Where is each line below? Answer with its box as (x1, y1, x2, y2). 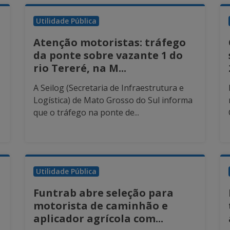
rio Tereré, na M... (33, 61, 126, 75)
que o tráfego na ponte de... (33, 107, 139, 119)
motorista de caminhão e (33, 199, 168, 213)
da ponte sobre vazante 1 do (33, 48, 183, 63)
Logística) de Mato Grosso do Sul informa (33, 94, 193, 106)
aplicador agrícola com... (33, 212, 163, 226)
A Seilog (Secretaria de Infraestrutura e (33, 82, 184, 94)
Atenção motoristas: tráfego (33, 35, 186, 50)
